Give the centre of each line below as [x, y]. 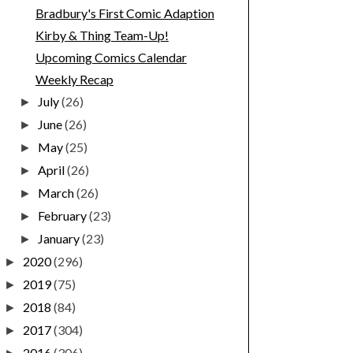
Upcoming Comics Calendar [111, 58]
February [64, 216]
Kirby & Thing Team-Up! [102, 35]
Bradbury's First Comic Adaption [124, 13]
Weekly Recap [74, 80]
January [60, 239]
